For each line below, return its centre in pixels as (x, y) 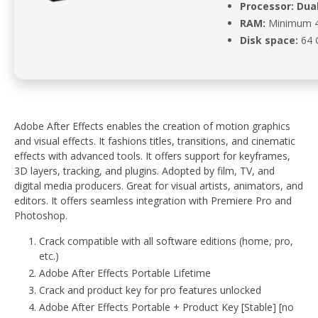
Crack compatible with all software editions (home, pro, (166, 241)
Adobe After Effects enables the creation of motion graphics (152, 126)
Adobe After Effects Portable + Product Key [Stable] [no (166, 307)
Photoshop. (41, 215)
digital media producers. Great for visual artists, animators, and (159, 186)
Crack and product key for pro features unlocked (150, 290)
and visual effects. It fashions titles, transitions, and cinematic (155, 141)
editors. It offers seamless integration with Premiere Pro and (153, 201)
